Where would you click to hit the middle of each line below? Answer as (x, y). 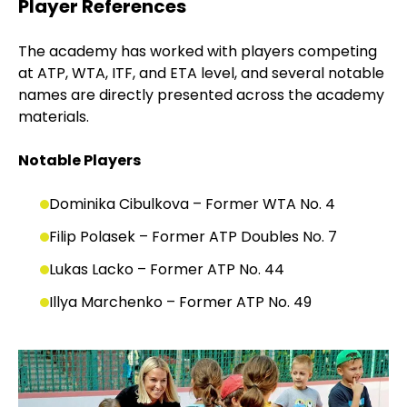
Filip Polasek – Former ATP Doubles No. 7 (193, 237)
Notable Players (79, 161)
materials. (54, 117)
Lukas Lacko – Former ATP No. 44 (167, 270)
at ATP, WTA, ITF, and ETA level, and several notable (201, 74)
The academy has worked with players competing (198, 52)
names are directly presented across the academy (201, 95)
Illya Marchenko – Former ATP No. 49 (180, 303)
